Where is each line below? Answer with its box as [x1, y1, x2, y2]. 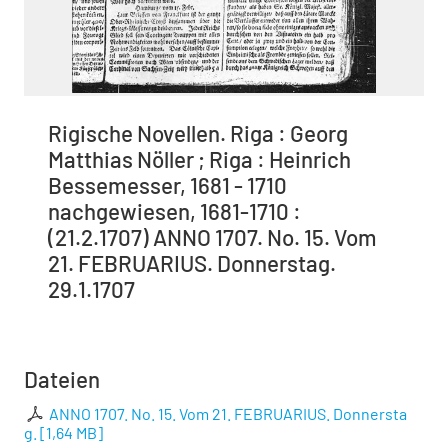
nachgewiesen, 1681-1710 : [48, 198, 301, 225]
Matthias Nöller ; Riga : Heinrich [48, 146, 351, 173]
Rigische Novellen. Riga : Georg [48, 120, 348, 147]
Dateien [24, 366, 100, 393]
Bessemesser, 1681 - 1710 [48, 172, 287, 199]
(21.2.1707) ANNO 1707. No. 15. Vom [48, 224, 377, 251]
